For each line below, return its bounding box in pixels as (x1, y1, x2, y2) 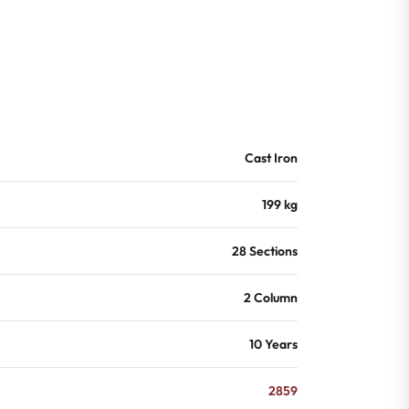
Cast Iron (245, 150, 298, 166)
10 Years (249, 336, 298, 352)
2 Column (244, 289, 298, 306)
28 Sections (232, 243, 298, 259)
